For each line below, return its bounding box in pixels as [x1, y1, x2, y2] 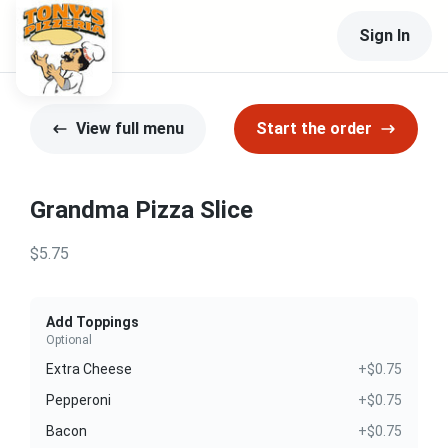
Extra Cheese [46, 361, 132, 377]
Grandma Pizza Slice [30, 196, 253, 224]
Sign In [359, 26, 410, 45]
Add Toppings [46, 314, 139, 330]
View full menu [76, 119, 184, 138]
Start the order [256, 119, 372, 138]
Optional [46, 333, 92, 347]
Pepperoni [46, 392, 111, 408]
